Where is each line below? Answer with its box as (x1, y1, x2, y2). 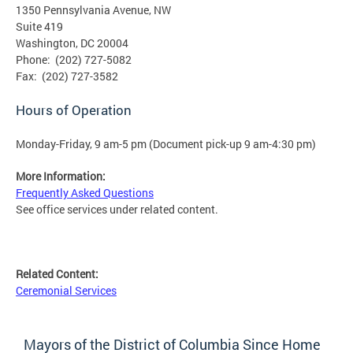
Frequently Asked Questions (16, 184, 154, 200)
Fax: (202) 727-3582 (16, 68, 118, 84)
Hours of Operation (16, 100, 132, 119)
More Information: (16, 168, 106, 184)
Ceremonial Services (16, 282, 117, 298)
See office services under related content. (16, 201, 218, 217)
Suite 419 (16, 18, 63, 34)
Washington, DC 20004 (16, 35, 128, 50)
